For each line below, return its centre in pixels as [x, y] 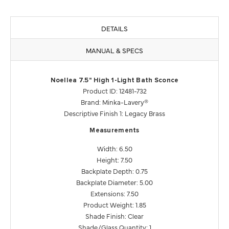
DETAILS [114, 28]
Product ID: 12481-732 [114, 90]
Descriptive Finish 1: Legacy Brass [114, 113]
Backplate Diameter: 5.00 [114, 182]
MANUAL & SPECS [114, 50]
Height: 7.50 [114, 159]
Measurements [114, 130]
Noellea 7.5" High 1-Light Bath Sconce [114, 80]
